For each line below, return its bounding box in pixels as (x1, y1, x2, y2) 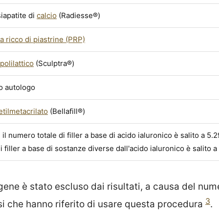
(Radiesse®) (57, 10, 100, 20)
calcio (37, 10, 57, 20)
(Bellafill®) (48, 106, 85, 116)
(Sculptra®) (34, 58, 74, 68)
